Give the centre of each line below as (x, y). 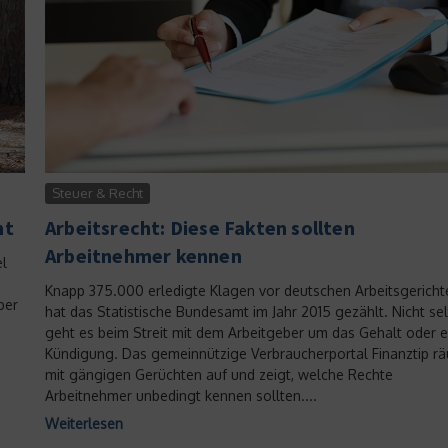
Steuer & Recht (97, 192)
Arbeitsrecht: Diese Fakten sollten (200, 227)
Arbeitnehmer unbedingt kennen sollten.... (181, 395)
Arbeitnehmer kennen (143, 255)
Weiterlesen (84, 423)
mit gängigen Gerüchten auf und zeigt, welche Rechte (219, 374)
